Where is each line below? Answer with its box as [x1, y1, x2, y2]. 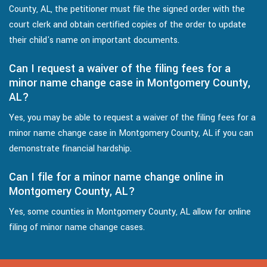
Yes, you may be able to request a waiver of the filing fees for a [9, 111, 256, 125]
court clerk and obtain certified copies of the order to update [9, 18, 246, 32]
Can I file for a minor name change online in [9, 169, 223, 185]
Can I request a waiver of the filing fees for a [9, 61, 231, 77]
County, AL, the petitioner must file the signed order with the [9, 3, 245, 16]
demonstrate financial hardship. [9, 142, 132, 156]
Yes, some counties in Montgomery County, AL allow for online [9, 206, 251, 219]
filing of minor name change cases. [9, 221, 145, 234]
